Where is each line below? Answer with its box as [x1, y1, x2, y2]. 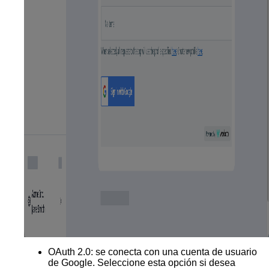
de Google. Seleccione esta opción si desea [48, 257, 235, 268]
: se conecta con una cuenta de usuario [91, 246, 257, 257]
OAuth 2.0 [48, 246, 91, 257]
